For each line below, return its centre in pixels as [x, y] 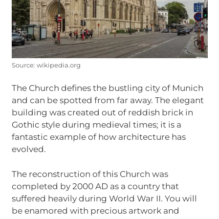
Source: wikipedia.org [46, 65]
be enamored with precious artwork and [95, 210]
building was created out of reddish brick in [102, 113]
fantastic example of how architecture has [99, 137]
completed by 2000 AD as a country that [95, 186]
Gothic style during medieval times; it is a [96, 125]
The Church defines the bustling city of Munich [107, 88]
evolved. [29, 149]
